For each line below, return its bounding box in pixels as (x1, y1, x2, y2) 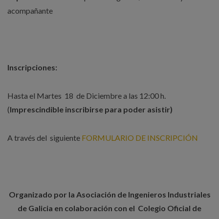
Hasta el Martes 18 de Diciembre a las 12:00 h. (7, 91, 166, 101)
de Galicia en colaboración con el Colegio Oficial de (18, 203, 201, 213)
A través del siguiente (7, 133, 82, 143)
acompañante (7, 6, 53, 16)
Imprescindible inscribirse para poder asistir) (10, 105, 173, 114)
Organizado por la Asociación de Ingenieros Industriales (8, 190, 211, 199)
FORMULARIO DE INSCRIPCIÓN (82, 133, 198, 143)
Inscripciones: (7, 63, 57, 72)
